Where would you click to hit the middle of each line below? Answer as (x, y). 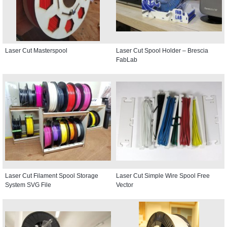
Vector (125, 185)
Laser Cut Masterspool (36, 50)
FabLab (127, 60)
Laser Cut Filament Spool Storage (52, 176)
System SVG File (28, 185)
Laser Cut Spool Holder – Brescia (162, 50)
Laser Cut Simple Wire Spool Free (163, 176)
